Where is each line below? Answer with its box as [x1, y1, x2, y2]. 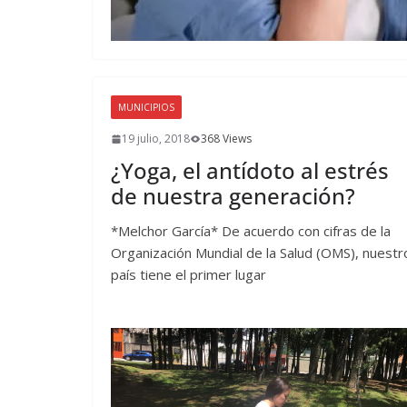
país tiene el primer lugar [111, 265, 266, 284]
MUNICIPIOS [118, 101, 174, 114]
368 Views [201, 131, 252, 147]
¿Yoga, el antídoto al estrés [111, 155, 389, 186]
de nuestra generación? [111, 181, 355, 212]
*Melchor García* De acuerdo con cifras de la [111, 222, 391, 241]
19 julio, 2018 [122, 131, 190, 147]
